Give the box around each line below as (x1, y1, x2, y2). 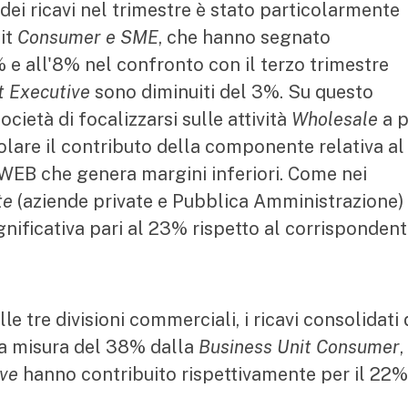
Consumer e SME (17, 26, 158, 48)
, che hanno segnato (158, 26, 331, 48)
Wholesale (291, 108, 378, 130)
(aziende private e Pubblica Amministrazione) (13, 190, 404, 212)
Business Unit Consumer (199, 336, 400, 358)
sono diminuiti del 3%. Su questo (90, 81, 373, 103)
